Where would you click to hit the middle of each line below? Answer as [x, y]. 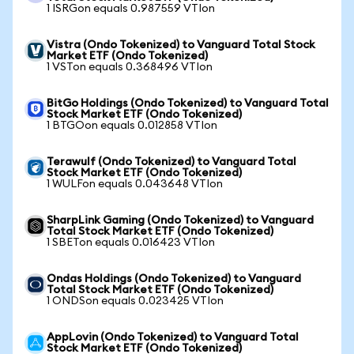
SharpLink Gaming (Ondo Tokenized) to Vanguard [180, 220]
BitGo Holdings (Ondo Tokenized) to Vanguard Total [188, 104]
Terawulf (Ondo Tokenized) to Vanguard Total [171, 162]
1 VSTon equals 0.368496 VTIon [130, 67]
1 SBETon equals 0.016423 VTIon [131, 243]
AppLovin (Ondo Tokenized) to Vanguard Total [173, 337]
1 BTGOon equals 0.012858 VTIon [132, 126]
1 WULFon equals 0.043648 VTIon [135, 184]
